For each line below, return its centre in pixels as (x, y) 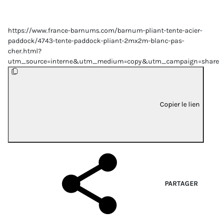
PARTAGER (181, 183)
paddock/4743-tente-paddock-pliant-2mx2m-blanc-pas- (96, 41)
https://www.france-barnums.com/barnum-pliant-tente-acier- (105, 31)
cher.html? (25, 51)
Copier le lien (180, 104)
